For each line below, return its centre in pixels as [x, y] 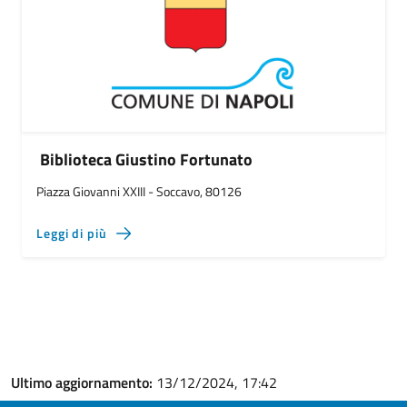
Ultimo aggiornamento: [84, 382]
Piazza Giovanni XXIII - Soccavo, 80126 [139, 191]
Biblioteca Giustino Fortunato [146, 159]
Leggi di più [72, 233]
